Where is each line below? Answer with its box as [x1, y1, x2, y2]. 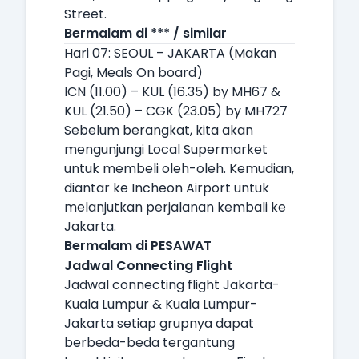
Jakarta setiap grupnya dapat [64, 314, 254, 333]
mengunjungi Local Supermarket [64, 140, 268, 159]
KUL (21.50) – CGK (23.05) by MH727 [64, 102, 288, 120]
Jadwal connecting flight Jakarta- [64, 276, 280, 294]
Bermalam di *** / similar [64, 24, 227, 42]
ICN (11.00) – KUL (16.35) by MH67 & [64, 83, 280, 101]
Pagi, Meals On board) [64, 63, 203, 82]
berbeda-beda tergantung [64, 333, 235, 352]
